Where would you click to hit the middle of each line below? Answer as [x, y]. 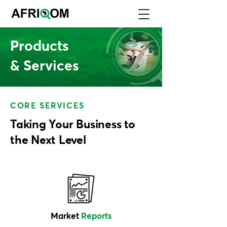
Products [40, 47]
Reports [96, 217]
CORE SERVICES [47, 106]
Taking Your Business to [73, 125]
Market [65, 217]
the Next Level [48, 141]
